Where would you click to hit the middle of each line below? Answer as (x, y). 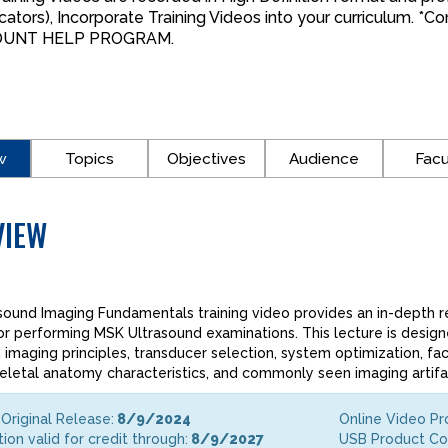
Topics (90, 158)
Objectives (207, 158)
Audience (323, 158)
